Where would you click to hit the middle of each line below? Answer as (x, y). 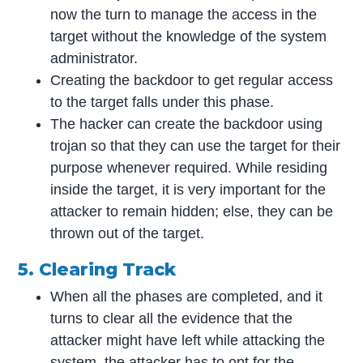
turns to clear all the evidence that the (172, 318)
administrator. (94, 58)
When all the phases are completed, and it (187, 296)
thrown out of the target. (128, 233)
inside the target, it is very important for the (188, 189)
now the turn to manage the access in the (184, 14)
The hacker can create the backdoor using (187, 124)
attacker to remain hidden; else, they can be (192, 211)
